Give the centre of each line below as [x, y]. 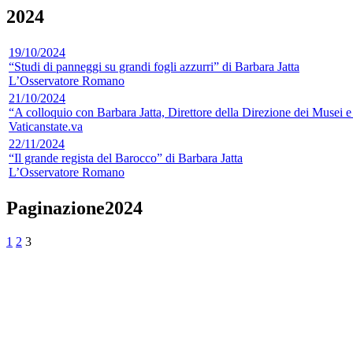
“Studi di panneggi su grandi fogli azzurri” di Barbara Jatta [154, 66]
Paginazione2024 [74, 208]
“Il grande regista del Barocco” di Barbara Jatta [126, 158]
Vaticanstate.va [46, 126]
